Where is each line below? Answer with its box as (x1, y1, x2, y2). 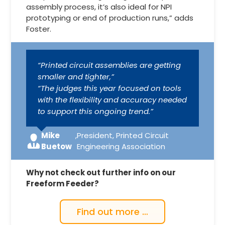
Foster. (26, 24, 52, 35)
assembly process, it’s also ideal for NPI (26, 2, 172, 13)
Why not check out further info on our (26, 167, 176, 178)
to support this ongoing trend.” (37, 105, 153, 117)
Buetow (41, 141, 72, 152)
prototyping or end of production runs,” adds (26, 13, 194, 24)
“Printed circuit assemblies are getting (37, 59, 181, 70)
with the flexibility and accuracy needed (37, 94, 187, 105)
